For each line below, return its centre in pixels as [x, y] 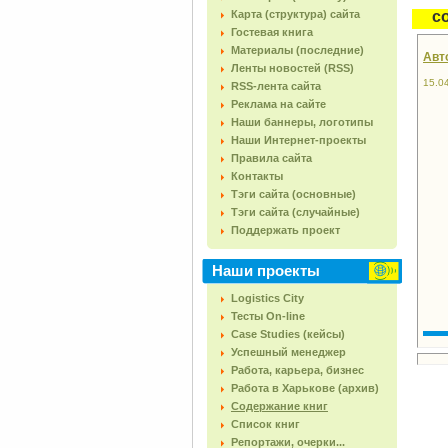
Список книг [265, 424]
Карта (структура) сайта [295, 14]
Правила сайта [271, 158]
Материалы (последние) [297, 50]
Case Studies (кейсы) [288, 334]
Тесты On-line [268, 316]
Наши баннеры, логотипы [302, 122]
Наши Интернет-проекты [298, 140]
